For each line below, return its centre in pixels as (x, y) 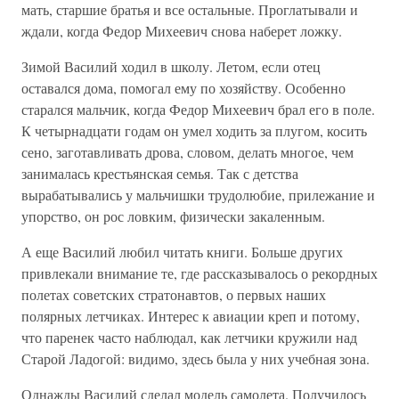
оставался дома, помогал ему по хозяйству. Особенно (183, 88)
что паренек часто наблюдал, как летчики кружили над (189, 337)
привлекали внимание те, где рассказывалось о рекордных (199, 273)
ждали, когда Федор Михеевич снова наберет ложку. (182, 31)
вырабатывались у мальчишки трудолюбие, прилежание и (198, 195)
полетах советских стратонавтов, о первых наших (174, 294)
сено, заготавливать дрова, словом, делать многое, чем (187, 152)
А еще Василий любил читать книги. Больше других (182, 252)
